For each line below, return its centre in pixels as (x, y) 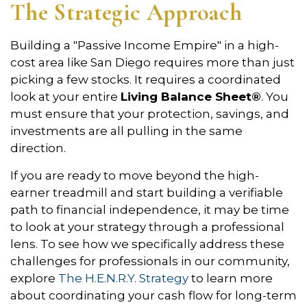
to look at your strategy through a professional (147, 226)
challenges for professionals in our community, (150, 261)
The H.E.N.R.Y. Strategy (123, 278)
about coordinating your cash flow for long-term (153, 295)
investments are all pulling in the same (126, 131)
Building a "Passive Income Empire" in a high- (145, 45)
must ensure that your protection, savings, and (150, 113)
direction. (38, 148)
